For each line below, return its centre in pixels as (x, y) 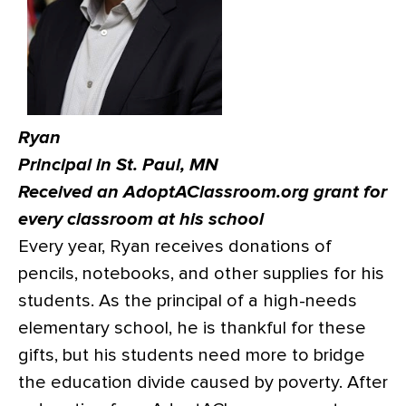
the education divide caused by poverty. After (203, 382)
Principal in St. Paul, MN (118, 164)
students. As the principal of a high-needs (188, 300)
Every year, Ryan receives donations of (175, 246)
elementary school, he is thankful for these (192, 328)
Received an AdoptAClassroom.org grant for (203, 192)
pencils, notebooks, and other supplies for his (201, 273)
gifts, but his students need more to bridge (192, 355)
